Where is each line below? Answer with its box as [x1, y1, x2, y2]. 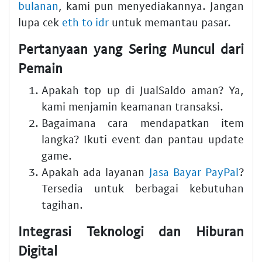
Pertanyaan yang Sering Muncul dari [18, 40, 244, 57]
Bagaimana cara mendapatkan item [42, 116, 244, 130]
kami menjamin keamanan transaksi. [42, 99, 223, 113]
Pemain [18, 59, 63, 76]
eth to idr [62, 15, 109, 29]
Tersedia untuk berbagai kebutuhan [42, 181, 244, 195]
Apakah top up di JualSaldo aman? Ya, [42, 83, 244, 97]
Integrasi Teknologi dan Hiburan [18, 223, 244, 240]
